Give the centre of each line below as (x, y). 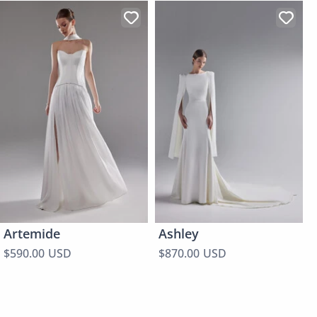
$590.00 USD (38, 253)
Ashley (179, 233)
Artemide (32, 233)
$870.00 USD (192, 253)
